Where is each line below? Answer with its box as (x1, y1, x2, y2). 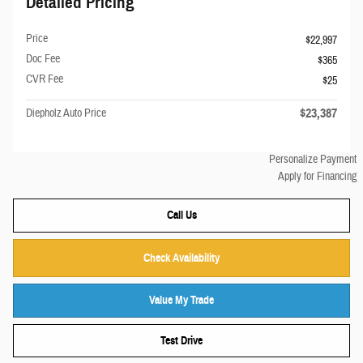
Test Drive (160, 334, 203, 348)
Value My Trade (149, 293, 214, 308)
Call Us (166, 208, 197, 223)
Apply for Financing (278, 169, 357, 184)
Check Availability (143, 250, 220, 265)
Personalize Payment (269, 152, 357, 167)
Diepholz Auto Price (26, 106, 106, 121)
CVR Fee (26, 72, 63, 87)
